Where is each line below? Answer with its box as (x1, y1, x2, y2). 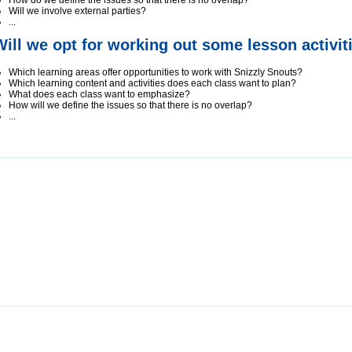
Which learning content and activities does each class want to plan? (9, 78, 296, 89)
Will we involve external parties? (9, 5, 146, 16)
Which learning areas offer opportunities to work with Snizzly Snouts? (9, 67, 302, 78)
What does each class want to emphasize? (9, 89, 190, 100)
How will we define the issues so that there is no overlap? (9, 100, 252, 111)
